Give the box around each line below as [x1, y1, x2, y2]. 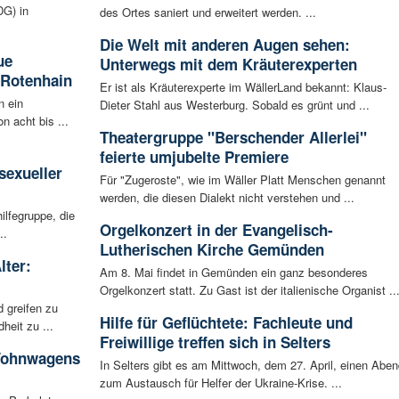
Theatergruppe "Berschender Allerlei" [99, 126, 367, 149]
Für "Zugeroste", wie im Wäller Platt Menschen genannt [99, 171, 386, 189]
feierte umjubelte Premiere [99, 146, 289, 168]
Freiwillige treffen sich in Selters [99, 331, 330, 354]
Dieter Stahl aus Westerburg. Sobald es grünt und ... [99, 96, 370, 114]
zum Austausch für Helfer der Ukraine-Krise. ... [99, 374, 342, 392]
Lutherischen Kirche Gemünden [99, 239, 324, 261]
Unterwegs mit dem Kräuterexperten [99, 53, 357, 76]
